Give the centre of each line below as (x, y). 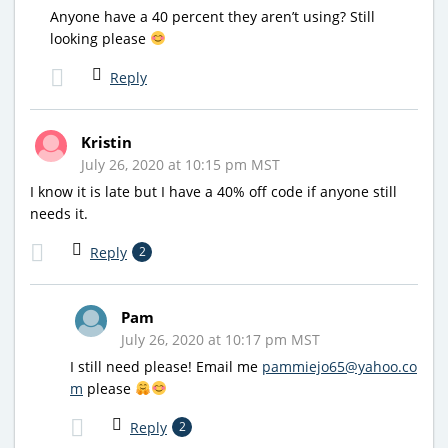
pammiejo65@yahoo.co (339, 366)
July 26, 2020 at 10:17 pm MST (220, 339)
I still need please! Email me (166, 366)
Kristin (106, 141)
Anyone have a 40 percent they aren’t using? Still (212, 16)
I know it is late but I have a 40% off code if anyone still (213, 191)
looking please (100, 38)
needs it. (59, 213)
